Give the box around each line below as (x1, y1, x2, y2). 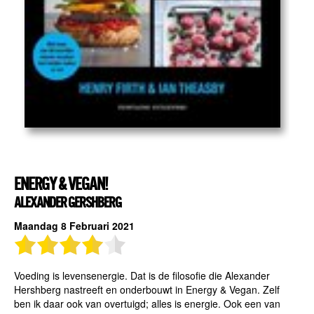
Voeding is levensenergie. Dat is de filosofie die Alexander (13, 268, 270, 283)
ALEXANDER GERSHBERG (13, 195, 121, 211)
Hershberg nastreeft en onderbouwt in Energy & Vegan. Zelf (13, 282, 280, 297)
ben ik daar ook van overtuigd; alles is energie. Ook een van (13, 296, 280, 311)
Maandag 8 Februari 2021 (13, 219, 135, 233)
